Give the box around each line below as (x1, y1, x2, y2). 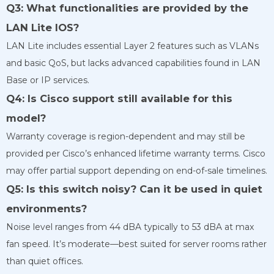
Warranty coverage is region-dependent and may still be (6, 130, 245, 142)
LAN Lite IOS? (6, 21, 79, 34)
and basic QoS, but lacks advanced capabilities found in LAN (6, 57, 261, 68)
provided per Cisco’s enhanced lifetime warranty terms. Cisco (6, 147, 265, 159)
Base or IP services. (6, 74, 89, 86)
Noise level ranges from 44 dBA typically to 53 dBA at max (6, 221, 254, 232)
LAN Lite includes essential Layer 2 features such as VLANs (6, 40, 259, 51)
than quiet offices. (6, 255, 83, 267)
